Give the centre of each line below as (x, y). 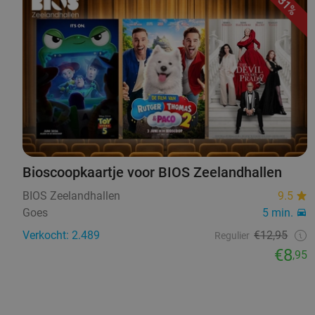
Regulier (232, 236)
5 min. (278, 213)
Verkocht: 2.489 (61, 236)
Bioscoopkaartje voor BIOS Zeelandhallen (152, 173)
